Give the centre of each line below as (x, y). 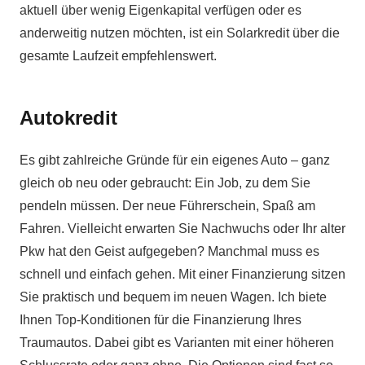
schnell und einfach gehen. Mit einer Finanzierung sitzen (182, 275)
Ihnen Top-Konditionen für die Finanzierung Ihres (161, 320)
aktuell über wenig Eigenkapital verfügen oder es (161, 11)
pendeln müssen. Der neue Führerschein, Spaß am (167, 206)
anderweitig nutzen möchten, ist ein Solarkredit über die (180, 33)
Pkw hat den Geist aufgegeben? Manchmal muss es (169, 252)
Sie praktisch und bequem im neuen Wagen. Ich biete (173, 297)
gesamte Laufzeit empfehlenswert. (118, 56)
